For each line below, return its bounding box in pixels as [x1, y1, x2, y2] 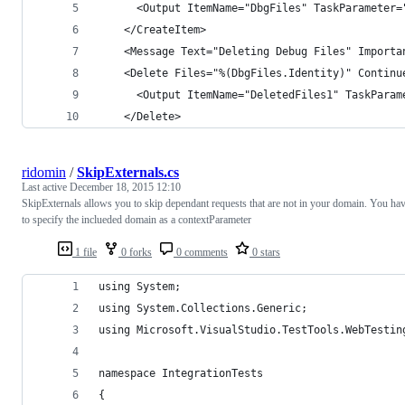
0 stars [250, 245, 280, 259]
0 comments [174, 245, 228, 259]
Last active [22, 180, 70, 193]
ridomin [22, 164, 66, 180]
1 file [72, 245, 97, 259]
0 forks [118, 245, 152, 259]
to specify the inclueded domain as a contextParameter [22, 212, 251, 226]
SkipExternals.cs [77, 164, 179, 180]
